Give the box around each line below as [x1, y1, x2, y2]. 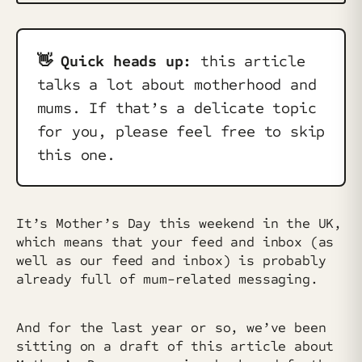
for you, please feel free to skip [36, 121, 326, 141]
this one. [36, 145, 116, 164]
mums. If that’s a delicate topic [36, 98, 317, 117]
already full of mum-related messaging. [16, 271, 318, 288]
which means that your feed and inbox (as [16, 234, 335, 250]
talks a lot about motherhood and [36, 74, 317, 94]
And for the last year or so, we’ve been [16, 318, 326, 336]
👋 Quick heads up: [36, 51, 192, 70]
